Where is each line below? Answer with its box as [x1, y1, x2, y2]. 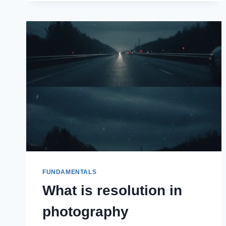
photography [42, 204, 129, 220]
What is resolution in [42, 183, 182, 199]
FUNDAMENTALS [42, 168, 97, 176]
